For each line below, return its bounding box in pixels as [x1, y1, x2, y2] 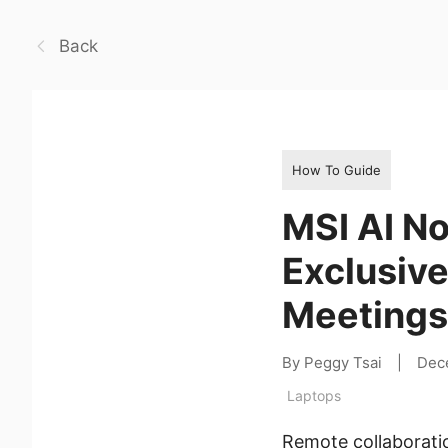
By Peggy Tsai [282, 352, 382, 372]
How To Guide [292, 161, 381, 178]
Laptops [287, 386, 341, 404]
